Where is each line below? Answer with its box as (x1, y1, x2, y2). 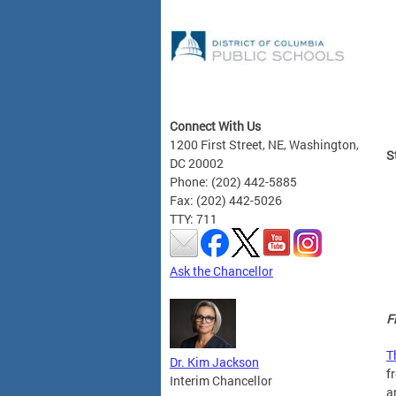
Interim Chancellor (170, 371, 272, 389)
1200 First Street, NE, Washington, (170, 135, 359, 153)
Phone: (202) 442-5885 (170, 172, 297, 190)
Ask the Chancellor (170, 262, 273, 279)
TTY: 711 (170, 209, 217, 227)
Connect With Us (170, 117, 261, 134)
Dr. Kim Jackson (170, 353, 259, 370)
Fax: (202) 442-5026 (170, 191, 282, 209)
